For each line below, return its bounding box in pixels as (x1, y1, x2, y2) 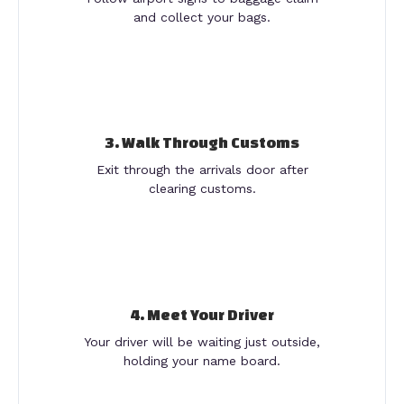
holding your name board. (124, 353, 280, 368)
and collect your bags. (133, 10, 271, 25)
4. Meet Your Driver (130, 305, 274, 323)
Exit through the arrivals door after (96, 162, 308, 178)
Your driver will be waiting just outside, (84, 334, 320, 349)
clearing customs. (148, 181, 256, 197)
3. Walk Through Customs (105, 133, 299, 151)
